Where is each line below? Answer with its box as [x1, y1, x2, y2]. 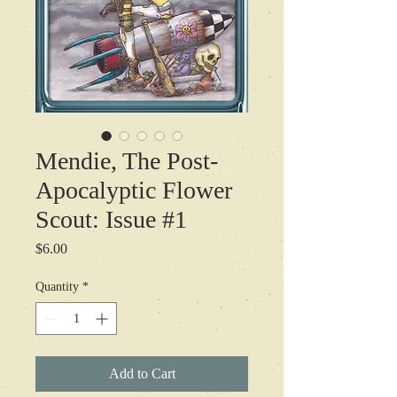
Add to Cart [108, 365, 175, 381]
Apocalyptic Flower [35, 175, 232, 204]
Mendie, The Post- [35, 146, 218, 175]
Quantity [35, 279, 79, 293]
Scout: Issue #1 [35, 205, 187, 233]
